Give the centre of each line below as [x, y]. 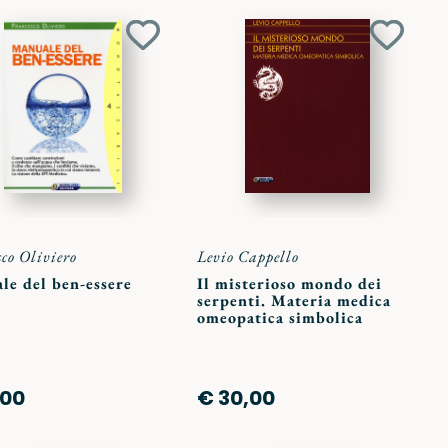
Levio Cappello [247, 256]
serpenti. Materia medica [293, 300]
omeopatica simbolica [279, 317]
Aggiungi [178, 44]
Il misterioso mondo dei [289, 283]
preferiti [172, 92]
